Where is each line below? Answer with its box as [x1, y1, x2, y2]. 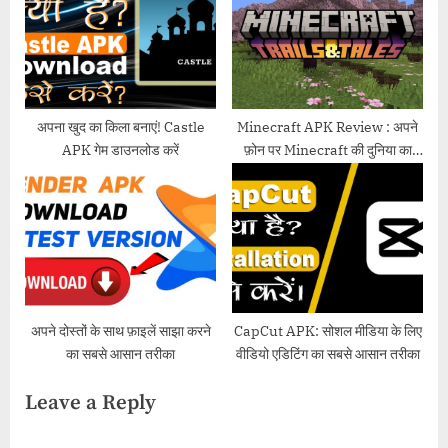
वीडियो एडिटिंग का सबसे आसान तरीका [235, 345, 420, 364]
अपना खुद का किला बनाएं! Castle [36, 118, 205, 137]
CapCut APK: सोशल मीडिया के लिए [233, 322, 422, 341]
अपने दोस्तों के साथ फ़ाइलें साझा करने [30, 322, 211, 341]
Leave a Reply [25, 390, 156, 417]
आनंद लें [308, 164, 347, 183]
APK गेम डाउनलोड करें [62, 141, 179, 160]
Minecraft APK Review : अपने [237, 118, 418, 137]
